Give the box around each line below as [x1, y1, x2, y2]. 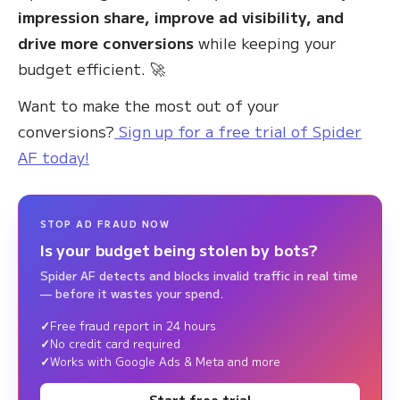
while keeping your [194, 31, 337, 54]
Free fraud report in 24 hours [50, 317, 216, 334]
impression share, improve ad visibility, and [18, 5, 344, 28]
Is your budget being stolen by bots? [40, 238, 318, 261]
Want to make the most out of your [18, 94, 279, 116]
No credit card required [50, 335, 180, 352]
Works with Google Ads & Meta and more [50, 353, 280, 370]
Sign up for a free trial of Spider [114, 120, 362, 142]
